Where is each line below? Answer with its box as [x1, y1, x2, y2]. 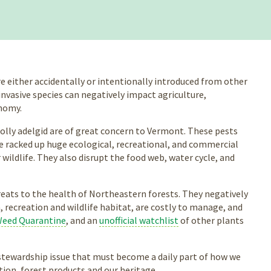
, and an [66, 214, 99, 227]
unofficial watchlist [99, 214, 178, 227]
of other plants [178, 214, 244, 227]
